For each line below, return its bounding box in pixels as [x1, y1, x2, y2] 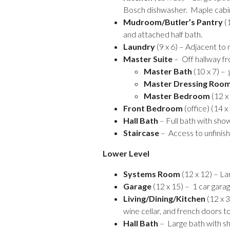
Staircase [123, 128, 159, 138]
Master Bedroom [144, 91, 210, 101]
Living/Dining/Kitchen [123, 194, 205, 203]
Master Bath [144, 66, 192, 76]
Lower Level [103, 148, 149, 158]
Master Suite [123, 54, 172, 64]
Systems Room [123, 169, 180, 179]
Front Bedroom [123, 103, 183, 113]
